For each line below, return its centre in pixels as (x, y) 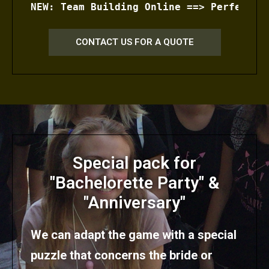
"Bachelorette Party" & (134, 183)
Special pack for (134, 163)
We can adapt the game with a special (134, 235)
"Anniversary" (134, 203)
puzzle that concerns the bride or (122, 255)
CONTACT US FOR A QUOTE (134, 42)
